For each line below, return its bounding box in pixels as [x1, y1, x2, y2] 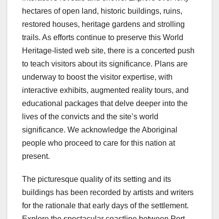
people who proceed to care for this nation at [22, 138, 175, 147]
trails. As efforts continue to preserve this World [22, 33, 183, 42]
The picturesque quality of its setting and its [22, 175, 171, 183]
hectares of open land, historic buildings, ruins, [22, 6, 182, 15]
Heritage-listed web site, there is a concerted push [22, 46, 195, 55]
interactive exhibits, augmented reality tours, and [22, 86, 189, 94]
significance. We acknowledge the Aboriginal [22, 125, 177, 134]
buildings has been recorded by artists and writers [22, 188, 194, 197]
